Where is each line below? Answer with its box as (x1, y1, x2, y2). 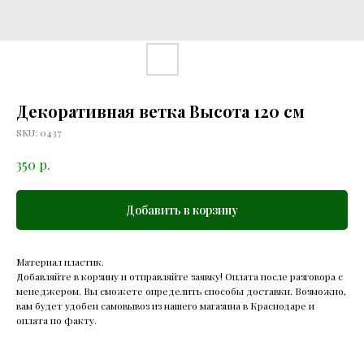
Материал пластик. (16, 255, 104, 269)
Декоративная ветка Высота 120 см (16, 100, 305, 122)
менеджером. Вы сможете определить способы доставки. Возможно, (16, 284, 346, 298)
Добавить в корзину (126, 202, 238, 219)
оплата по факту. (16, 314, 97, 327)
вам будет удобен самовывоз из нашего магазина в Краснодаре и (16, 299, 314, 313)
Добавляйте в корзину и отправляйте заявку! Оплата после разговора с (16, 270, 343, 284)
